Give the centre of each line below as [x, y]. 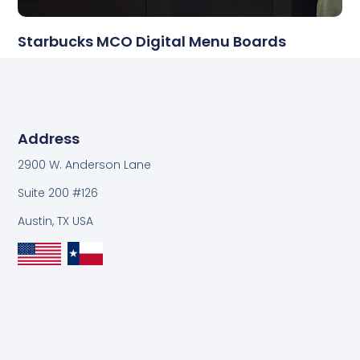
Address [49, 138]
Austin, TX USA [56, 221]
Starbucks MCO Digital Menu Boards [152, 42]
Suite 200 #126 [58, 193]
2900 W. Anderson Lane [85, 164]
